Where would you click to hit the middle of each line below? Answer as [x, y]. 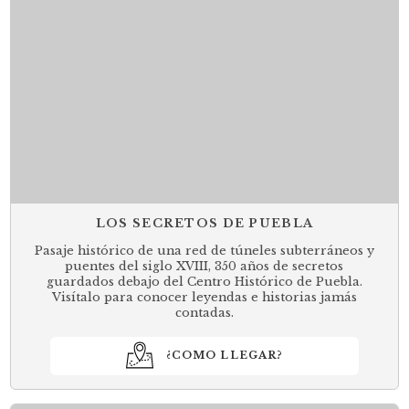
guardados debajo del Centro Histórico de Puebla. [204, 281]
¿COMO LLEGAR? [225, 356]
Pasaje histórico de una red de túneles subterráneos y [204, 250]
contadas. [204, 312]
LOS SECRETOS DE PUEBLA [204, 223]
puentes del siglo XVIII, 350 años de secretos [204, 266]
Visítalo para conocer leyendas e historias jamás [204, 297]
